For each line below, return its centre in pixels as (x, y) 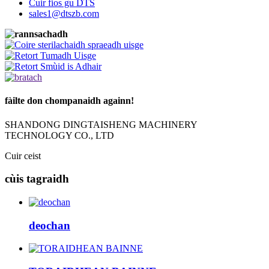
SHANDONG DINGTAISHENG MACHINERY (101, 124)
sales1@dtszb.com (64, 14)
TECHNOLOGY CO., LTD (59, 135)
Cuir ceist (23, 156)
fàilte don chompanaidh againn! (69, 101)
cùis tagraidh (37, 179)
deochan (50, 225)
